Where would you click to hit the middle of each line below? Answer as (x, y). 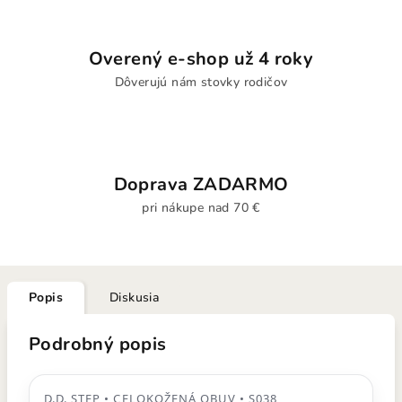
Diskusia (135, 297)
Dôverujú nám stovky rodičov (201, 82)
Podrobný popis (98, 344)
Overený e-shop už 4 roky (201, 59)
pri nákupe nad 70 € (201, 208)
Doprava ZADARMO (201, 184)
